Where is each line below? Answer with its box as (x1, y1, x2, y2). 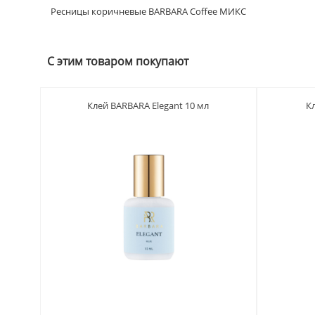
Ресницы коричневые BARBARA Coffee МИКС (51, 4, 246, 18)
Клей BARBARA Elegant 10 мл (87, 98, 210, 112)
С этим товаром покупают (47, 53, 188, 69)
